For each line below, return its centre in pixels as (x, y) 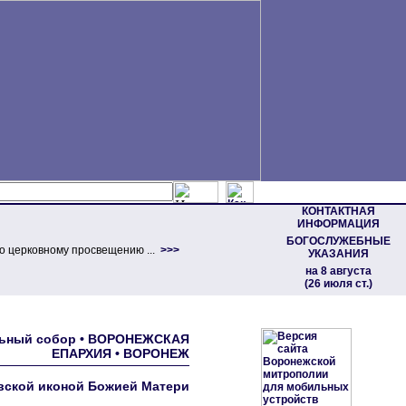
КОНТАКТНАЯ (338, 211)
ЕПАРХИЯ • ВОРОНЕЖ (121, 353)
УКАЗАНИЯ (338, 254)
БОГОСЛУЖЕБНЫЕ (338, 241)
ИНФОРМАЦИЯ (338, 224)
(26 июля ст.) (338, 284)
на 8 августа (338, 271)
